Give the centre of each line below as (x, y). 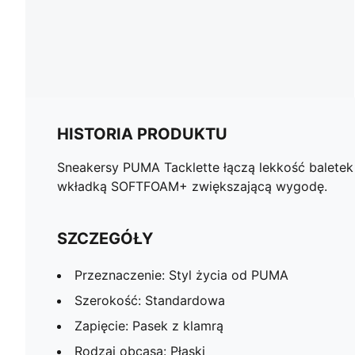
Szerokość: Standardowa (150, 300)
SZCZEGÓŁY (105, 238)
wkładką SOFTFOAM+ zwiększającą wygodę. (192, 186)
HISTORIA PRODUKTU (142, 134)
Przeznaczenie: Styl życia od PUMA (181, 275)
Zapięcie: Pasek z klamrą (149, 325)
